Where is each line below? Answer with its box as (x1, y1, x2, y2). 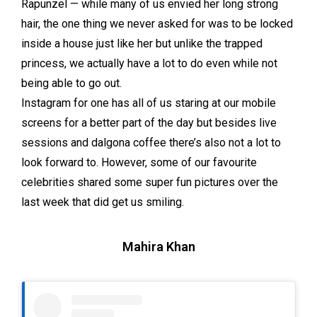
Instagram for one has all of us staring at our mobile (21, 96, 276, 110)
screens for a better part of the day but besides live (21, 116, 277, 130)
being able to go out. (21, 76, 122, 91)
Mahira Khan (122, 239, 195, 255)
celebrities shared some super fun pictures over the (21, 175, 278, 190)
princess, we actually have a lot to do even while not (21, 57, 277, 71)
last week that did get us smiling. (21, 195, 184, 209)
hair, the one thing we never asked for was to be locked (21, 17, 293, 31)
